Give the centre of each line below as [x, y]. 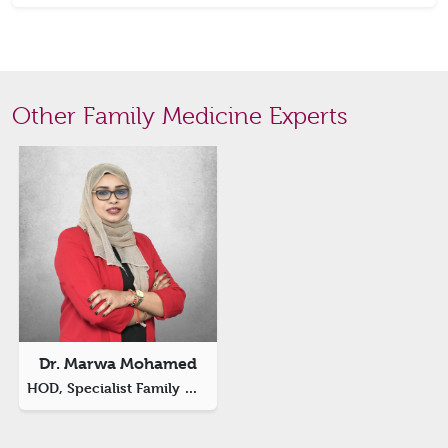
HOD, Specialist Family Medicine [191, 387]
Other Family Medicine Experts [180, 115]
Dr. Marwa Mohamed [118, 363]
